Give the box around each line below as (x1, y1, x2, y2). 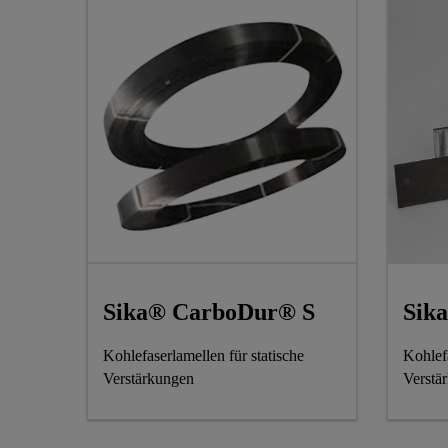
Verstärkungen (103, 369, 194, 387)
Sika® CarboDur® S (103, 298, 315, 325)
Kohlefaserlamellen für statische (103, 346, 304, 364)
